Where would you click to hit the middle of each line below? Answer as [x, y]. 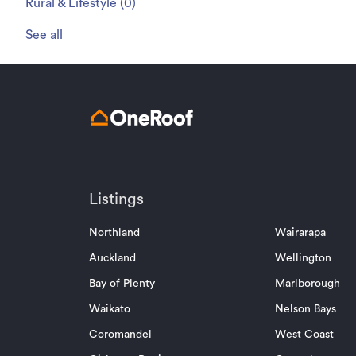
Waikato [110, 309]
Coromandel [120, 335]
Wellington [303, 258]
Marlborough [307, 284]
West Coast [304, 335]
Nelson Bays [305, 309]
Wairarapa [300, 233]
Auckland [112, 258]
